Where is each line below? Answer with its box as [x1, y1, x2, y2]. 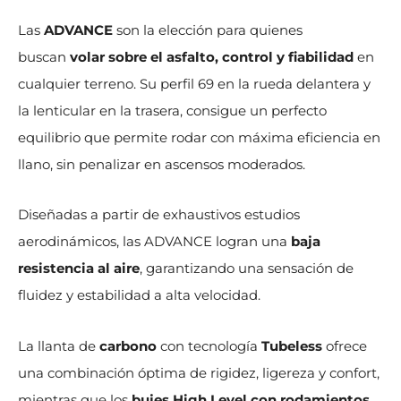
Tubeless [261, 337, 326, 354]
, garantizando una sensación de [140, 260, 354, 277]
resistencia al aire [18, 260, 140, 277]
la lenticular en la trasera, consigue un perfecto [18, 102, 327, 120]
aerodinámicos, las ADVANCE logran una [18, 233, 291, 251]
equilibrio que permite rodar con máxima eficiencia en [18, 129, 380, 147]
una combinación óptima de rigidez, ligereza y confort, [18, 363, 380, 381]
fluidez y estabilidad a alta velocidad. [18, 286, 260, 304]
